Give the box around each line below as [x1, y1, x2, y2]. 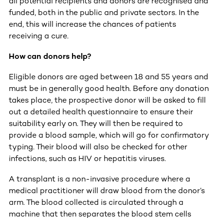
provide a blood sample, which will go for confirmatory [9, 130, 209, 140]
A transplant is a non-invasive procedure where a [9, 174, 190, 183]
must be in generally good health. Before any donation [9, 83, 209, 93]
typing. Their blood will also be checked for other [9, 142, 187, 151]
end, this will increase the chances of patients [9, 19, 176, 29]
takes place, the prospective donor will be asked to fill [9, 95, 206, 105]
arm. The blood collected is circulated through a [9, 197, 183, 207]
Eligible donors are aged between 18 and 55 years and [9, 72, 208, 81]
